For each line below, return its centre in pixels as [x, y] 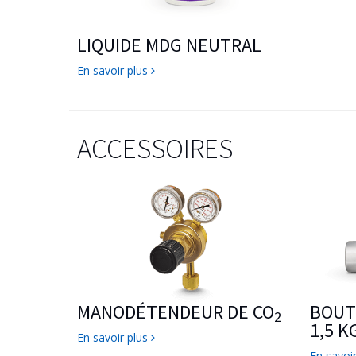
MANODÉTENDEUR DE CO [176, 311]
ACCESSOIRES [155, 148]
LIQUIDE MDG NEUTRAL [169, 44]
